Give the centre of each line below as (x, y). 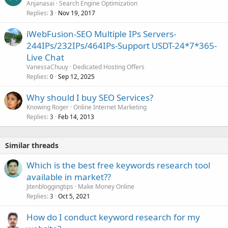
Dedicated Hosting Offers (109, 67)
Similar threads (32, 145)
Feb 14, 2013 (76, 117)
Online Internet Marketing (110, 107)
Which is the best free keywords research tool (118, 165)
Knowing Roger (48, 107)
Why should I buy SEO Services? (90, 97)
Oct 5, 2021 (74, 196)
